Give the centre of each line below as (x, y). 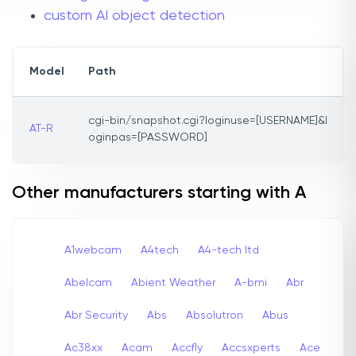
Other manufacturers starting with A (159, 193)
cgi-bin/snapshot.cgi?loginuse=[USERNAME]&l (208, 121)
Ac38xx (83, 348)
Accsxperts (251, 348)
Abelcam (88, 282)
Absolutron (215, 315)
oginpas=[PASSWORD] (148, 138)
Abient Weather (173, 282)
